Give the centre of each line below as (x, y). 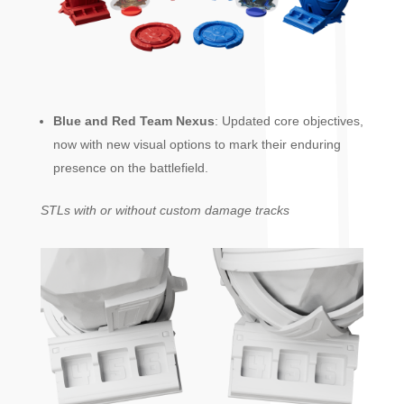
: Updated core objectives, (289, 120)
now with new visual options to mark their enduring (197, 144)
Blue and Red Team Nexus (133, 120)
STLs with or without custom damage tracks (165, 210)
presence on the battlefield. (130, 167)
